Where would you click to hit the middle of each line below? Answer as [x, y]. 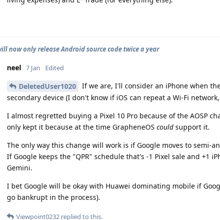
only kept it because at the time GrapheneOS [82, 127]
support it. [192, 127]
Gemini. [20, 168]
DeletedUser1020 [47, 86]
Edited [55, 68]
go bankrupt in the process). [54, 197]
